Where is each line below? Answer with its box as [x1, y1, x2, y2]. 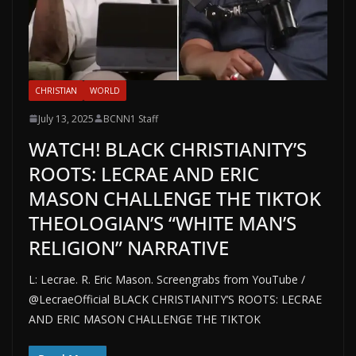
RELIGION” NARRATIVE [29, 234, 229, 261]
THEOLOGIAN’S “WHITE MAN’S [29, 209, 296, 236]
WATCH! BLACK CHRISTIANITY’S [29, 135, 307, 162]
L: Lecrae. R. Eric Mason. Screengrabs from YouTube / [29, 271, 305, 287]
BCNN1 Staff [103, 111, 158, 126]
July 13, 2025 [38, 111, 94, 126]
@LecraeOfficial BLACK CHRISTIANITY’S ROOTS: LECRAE [29, 291, 322, 307]
